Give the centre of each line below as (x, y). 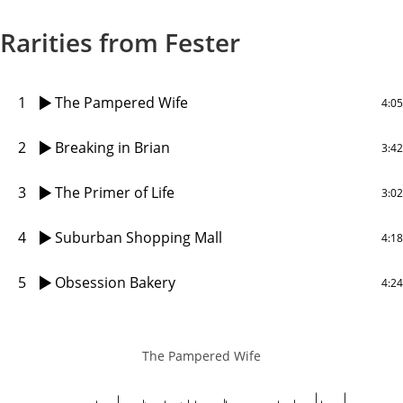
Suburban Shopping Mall (139, 237)
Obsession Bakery (116, 282)
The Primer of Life (115, 193)
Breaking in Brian (113, 148)
